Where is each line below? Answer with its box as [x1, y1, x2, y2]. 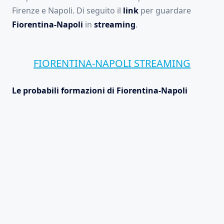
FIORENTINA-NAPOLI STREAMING [33, 56, 190, 70]
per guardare [138, 5, 191, 16]
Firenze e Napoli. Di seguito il [12, 5, 123, 16]
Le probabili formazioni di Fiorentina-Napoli [12, 85, 187, 96]
